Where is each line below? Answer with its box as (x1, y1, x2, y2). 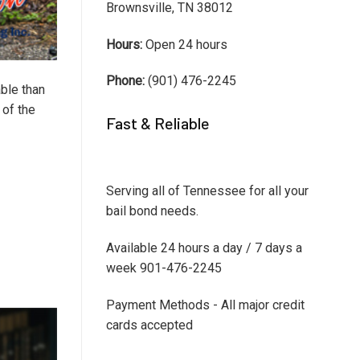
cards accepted (106, 317, 193, 333)
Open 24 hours (142, 36, 227, 52)
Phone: (106, 73, 145, 89)
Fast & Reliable (106, 113, 210, 133)
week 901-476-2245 (106, 260, 222, 276)
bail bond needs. (106, 203, 198, 219)
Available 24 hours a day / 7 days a (106, 239, 302, 256)
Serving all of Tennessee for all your (106, 183, 309, 199)
